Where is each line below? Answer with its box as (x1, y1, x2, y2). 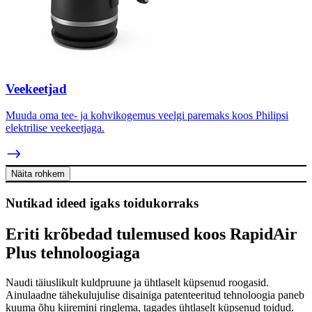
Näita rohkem (11, 169, 65, 180)
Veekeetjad (6, 81, 67, 96)
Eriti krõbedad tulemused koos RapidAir (6, 225, 297, 243)
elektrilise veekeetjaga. (6, 122, 104, 134)
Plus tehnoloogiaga (6, 244, 140, 262)
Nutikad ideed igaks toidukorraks (6, 196, 198, 210)
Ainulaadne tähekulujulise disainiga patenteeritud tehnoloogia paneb (6, 288, 304, 301)
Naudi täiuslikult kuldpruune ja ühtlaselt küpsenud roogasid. (6, 276, 269, 288)
